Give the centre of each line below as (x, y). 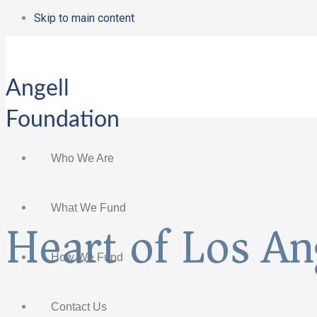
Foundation (63, 120)
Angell (38, 88)
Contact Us (79, 307)
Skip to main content (84, 18)
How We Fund (87, 257)
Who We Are (82, 158)
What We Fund (88, 208)
